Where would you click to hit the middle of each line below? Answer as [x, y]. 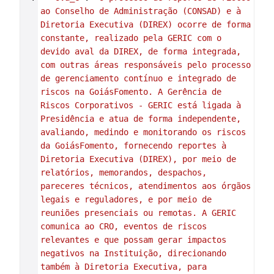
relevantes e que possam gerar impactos [133, 240]
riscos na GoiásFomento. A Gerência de [131, 92]
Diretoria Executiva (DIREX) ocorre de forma [145, 24]
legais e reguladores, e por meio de [126, 199]
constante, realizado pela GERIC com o [131, 38]
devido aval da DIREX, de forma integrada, [140, 51]
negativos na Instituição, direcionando [133, 253]
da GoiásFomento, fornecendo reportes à [133, 146]
